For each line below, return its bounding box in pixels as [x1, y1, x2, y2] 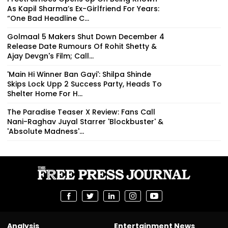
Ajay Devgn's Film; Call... [7, 51, 94, 62]
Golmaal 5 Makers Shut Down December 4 [7, 32, 164, 42]
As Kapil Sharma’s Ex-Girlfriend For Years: [7, 4, 159, 14]
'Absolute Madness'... [7, 126, 84, 137]
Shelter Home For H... [7, 89, 82, 99]
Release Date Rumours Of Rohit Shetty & [7, 41, 157, 52]
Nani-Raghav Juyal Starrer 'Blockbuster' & [7, 117, 163, 127]
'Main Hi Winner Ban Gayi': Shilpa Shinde [7, 69, 151, 80]
